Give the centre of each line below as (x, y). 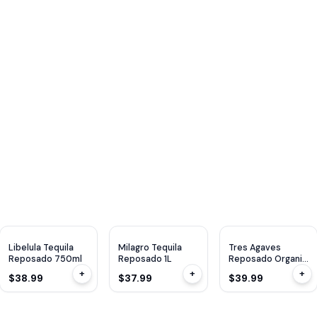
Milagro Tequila (150, 247)
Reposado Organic (267, 259)
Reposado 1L (145, 259)
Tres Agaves (254, 247)
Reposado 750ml (45, 259)
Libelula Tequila (41, 247)
